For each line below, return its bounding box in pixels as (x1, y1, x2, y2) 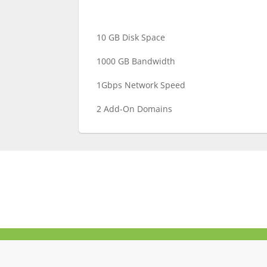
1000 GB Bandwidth (97, 55, 175, 67)
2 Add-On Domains (97, 103, 172, 114)
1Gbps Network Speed (97, 79, 185, 91)
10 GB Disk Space (97, 32, 165, 43)
